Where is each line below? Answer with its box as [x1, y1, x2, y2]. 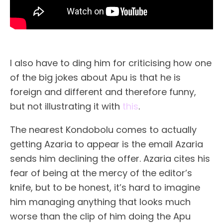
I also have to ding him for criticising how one [10, 57, 212, 70]
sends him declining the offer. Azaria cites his [10, 152, 210, 165]
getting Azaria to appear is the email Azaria [10, 138, 203, 151]
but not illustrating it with [10, 100, 122, 113]
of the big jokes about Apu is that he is [10, 71, 181, 84]
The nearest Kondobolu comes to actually [10, 123, 197, 136]
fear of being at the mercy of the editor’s [10, 167, 192, 180]
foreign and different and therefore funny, [10, 86, 196, 99]
